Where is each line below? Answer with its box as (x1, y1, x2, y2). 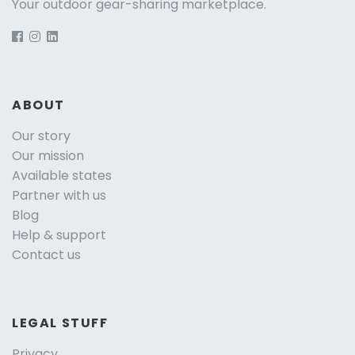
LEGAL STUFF (12, 314, 109, 333)
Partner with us (12, 186, 106, 205)
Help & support (12, 226, 106, 245)
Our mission (12, 147, 84, 166)
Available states (12, 166, 112, 185)
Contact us (12, 246, 81, 265)
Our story (12, 127, 71, 146)
